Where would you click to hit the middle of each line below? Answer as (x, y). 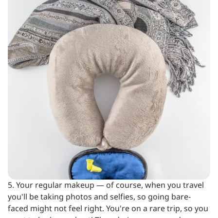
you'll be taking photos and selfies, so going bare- (99, 197)
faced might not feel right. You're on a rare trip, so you (108, 209)
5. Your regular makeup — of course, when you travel (106, 185)
